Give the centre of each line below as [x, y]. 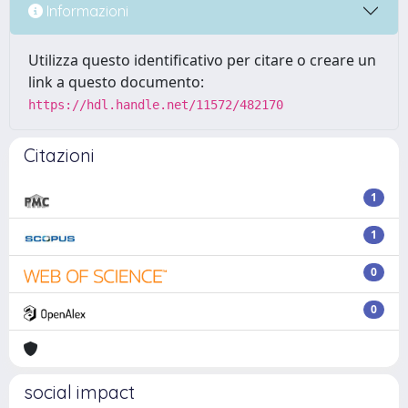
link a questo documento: [116, 82]
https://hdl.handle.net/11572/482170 [156, 105]
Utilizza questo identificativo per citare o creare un [202, 60]
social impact [79, 392]
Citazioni [59, 155]
